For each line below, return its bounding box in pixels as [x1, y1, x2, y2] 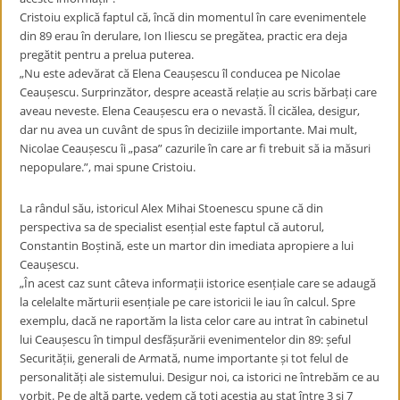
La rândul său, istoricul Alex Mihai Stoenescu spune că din [20, 200, 324, 216]
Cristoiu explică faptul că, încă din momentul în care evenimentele [20, 9, 367, 25]
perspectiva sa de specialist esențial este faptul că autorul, [20, 219, 325, 235]
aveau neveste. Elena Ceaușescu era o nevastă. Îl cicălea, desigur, [20, 103, 361, 119]
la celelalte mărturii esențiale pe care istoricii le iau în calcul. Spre [20, 294, 356, 310]
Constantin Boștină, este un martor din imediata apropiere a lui [20, 237, 354, 254]
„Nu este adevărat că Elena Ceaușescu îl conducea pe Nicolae [20, 65, 341, 81]
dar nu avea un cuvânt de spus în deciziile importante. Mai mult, [20, 121, 358, 137]
